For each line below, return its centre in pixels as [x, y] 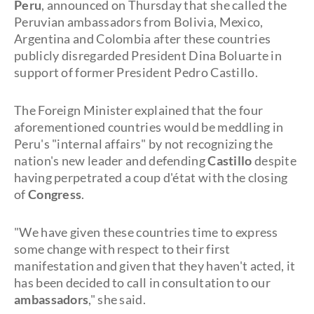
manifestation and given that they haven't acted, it [155, 266]
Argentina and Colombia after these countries [143, 39]
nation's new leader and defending [111, 161]
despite [274, 161]
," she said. [117, 299]
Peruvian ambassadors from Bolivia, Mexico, [139, 22]
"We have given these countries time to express [146, 232]
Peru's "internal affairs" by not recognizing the [144, 144]
